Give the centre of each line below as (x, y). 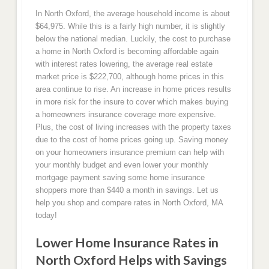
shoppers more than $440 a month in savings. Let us (127, 190)
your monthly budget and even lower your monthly (122, 165)
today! (46, 215)
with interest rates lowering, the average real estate (124, 64)
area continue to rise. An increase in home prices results (133, 89)
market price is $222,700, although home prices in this (129, 76)
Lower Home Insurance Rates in (127, 243)
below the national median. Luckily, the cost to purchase (133, 38)
